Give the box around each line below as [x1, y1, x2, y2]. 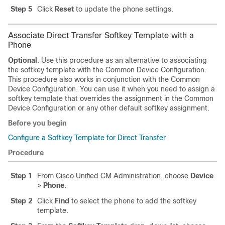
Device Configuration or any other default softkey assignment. [8, 104, 209, 112]
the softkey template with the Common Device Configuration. [8, 66, 206, 74]
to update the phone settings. [74, 5, 173, 13]
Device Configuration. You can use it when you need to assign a [8, 85, 215, 93]
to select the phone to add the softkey [69, 197, 196, 205]
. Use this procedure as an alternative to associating [37, 56, 207, 64]
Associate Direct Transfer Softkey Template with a [8, 31, 194, 40]
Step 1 [11, 172, 32, 180]
